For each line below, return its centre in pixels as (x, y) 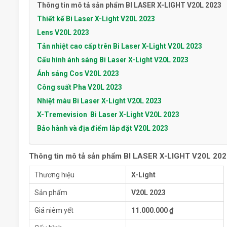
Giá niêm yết (54, 211)
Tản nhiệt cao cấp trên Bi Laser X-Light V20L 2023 (120, 46)
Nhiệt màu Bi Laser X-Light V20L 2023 (99, 101)
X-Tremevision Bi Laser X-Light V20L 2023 (108, 115)
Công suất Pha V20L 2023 (80, 87)
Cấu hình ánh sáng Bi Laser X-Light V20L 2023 (113, 60)
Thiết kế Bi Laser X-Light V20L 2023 (96, 19)
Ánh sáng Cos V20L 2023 (78, 74)
